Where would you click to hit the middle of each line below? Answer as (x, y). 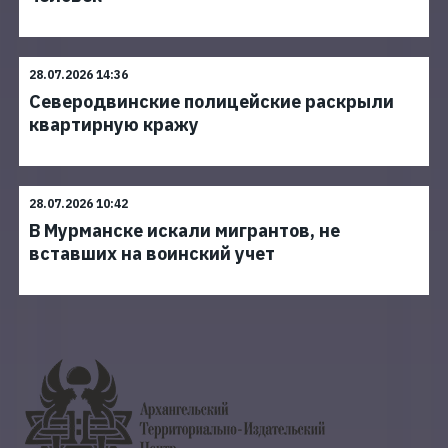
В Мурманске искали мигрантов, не (184, 230)
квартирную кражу (114, 124)
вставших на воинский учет (152, 253)
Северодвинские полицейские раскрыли (211, 101)
